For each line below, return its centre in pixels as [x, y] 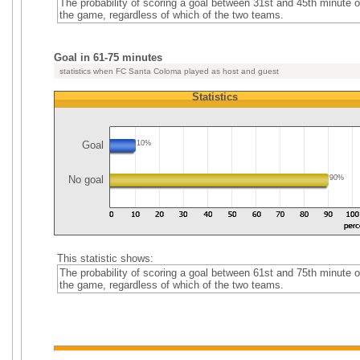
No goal [88, 180]
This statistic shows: [105, 258]
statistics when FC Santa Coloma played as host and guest [168, 71]
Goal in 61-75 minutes [108, 57]
